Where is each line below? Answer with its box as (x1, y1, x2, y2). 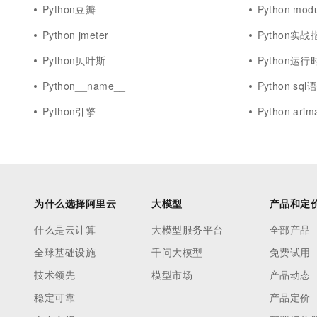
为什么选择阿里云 (34, 196, 116, 210)
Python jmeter (42, 28, 109, 42)
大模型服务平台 (151, 222, 224, 236)
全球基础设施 (34, 245, 96, 259)
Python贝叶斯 (42, 53, 106, 67)
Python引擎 (42, 104, 96, 118)
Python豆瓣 (42, 2, 96, 16)
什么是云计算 (34, 222, 96, 236)
